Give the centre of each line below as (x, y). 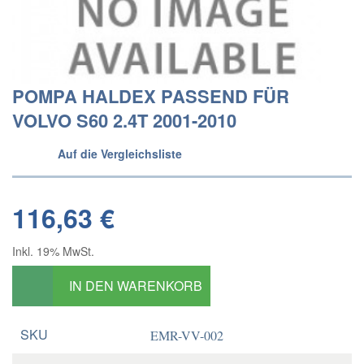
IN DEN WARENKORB (136, 286)
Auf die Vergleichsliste (120, 154)
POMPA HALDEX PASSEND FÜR (151, 96)
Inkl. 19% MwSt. (53, 251)
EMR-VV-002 (187, 335)
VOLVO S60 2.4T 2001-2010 (124, 120)
